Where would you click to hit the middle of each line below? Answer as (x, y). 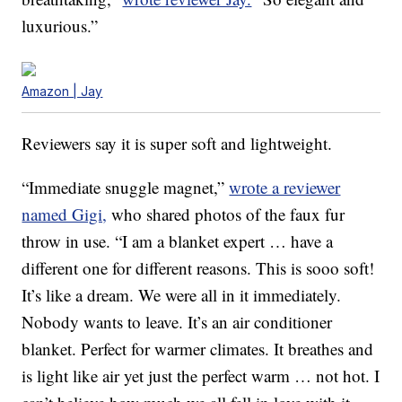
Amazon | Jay (62, 92)
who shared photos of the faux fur (226, 214)
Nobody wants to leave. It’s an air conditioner (177, 322)
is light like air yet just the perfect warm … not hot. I (201, 376)
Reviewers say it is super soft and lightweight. (177, 144)
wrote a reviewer (285, 188)
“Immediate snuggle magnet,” (126, 188)
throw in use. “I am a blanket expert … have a (178, 241)
